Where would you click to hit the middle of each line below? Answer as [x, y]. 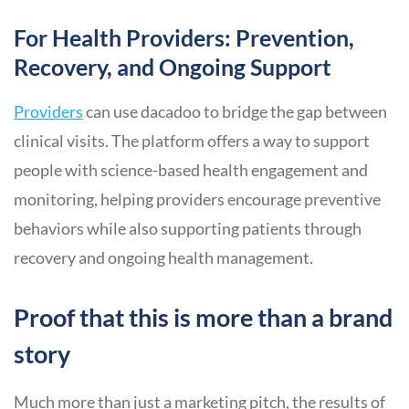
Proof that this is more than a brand [203, 318]
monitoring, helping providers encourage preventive [197, 199]
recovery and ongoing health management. [163, 258]
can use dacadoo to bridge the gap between [235, 112]
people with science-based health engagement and [191, 170]
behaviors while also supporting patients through [188, 229]
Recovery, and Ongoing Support [173, 68]
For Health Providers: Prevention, [184, 38]
